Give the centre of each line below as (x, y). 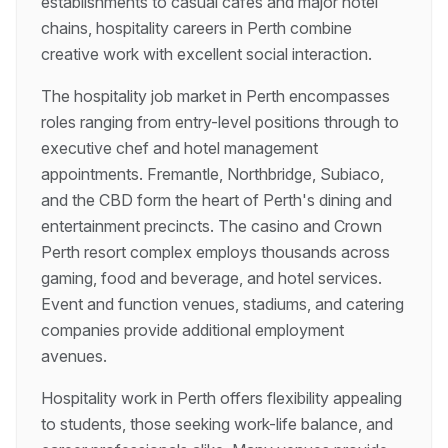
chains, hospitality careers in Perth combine (196, 28)
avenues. (74, 356)
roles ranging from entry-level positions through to (220, 122)
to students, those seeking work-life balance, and (217, 424)
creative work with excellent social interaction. (206, 54)
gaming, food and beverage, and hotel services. (211, 278)
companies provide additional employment (192, 330)
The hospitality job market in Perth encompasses (215, 96)
